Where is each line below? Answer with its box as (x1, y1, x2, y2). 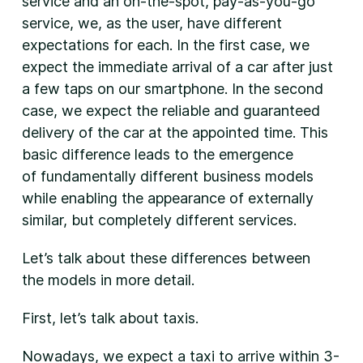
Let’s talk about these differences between (21, 250, 310, 267)
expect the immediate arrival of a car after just (21, 58, 333, 75)
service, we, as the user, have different (21, 15, 282, 32)
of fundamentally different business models (21, 168, 314, 185)
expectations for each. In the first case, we (21, 36, 310, 53)
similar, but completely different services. (21, 211, 297, 228)
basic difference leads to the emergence (21, 146, 293, 163)
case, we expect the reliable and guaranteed (21, 102, 320, 119)
